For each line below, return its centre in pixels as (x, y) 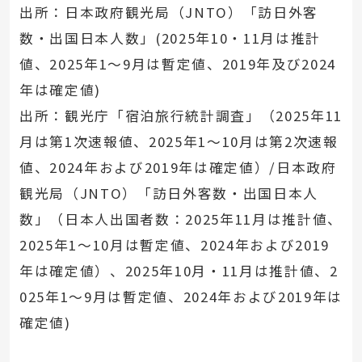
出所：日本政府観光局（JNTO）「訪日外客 (168, 13)
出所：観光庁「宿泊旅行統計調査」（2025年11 (181, 116)
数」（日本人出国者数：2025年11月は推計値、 (181, 219)
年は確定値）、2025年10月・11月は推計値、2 (179, 271)
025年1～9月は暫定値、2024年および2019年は (181, 297)
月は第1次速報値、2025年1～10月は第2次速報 (179, 142)
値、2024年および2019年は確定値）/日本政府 (178, 168)
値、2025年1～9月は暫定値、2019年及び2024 (178, 64)
